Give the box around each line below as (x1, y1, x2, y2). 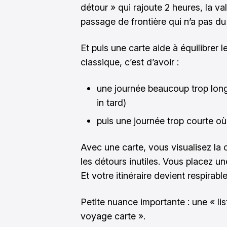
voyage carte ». (81, 211, 145, 221)
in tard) (97, 97, 126, 108)
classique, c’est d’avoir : (81, 57, 179, 67)
